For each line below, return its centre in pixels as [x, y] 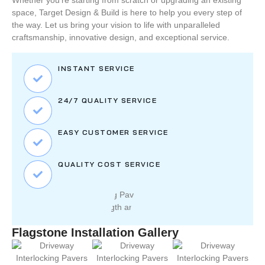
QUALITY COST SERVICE [109, 164]
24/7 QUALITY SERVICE [107, 100]
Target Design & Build [79, 13]
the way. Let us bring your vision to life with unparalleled [116, 25]
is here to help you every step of [181, 13]
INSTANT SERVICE [96, 68]
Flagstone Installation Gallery [95, 232]
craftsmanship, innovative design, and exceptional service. [121, 38]
